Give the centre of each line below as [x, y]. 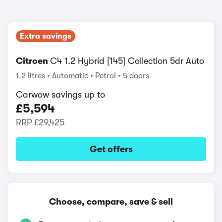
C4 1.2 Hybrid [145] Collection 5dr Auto [127, 61]
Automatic [71, 76]
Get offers [111, 149]
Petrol [107, 76]
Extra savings [46, 36]
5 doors [136, 76]
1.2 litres [31, 76]
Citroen [33, 61]
